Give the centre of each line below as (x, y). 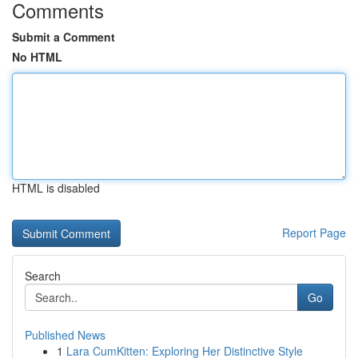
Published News (65, 335)
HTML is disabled (56, 188)
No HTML (37, 57)
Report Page (314, 233)
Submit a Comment (64, 37)
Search (43, 276)
